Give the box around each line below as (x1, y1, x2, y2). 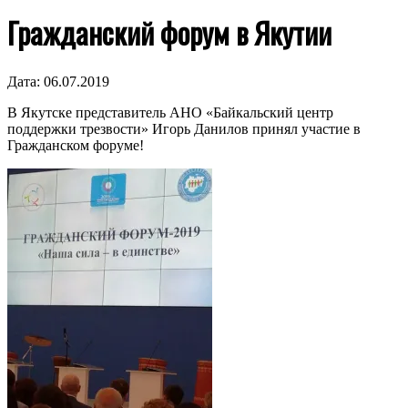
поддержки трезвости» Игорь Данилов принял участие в (7, 120, 361, 137)
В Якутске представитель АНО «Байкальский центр (7, 104, 333, 120)
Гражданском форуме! (7, 137, 144, 153)
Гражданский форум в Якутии (7, 11, 331, 55)
